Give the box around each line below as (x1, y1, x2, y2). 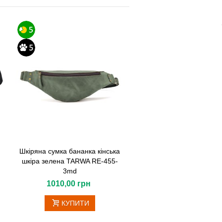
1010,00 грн (47, 179, 91, 188)
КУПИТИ (61, 199, 90, 207)
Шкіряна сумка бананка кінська (19, 147, 120, 155)
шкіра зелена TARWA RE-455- (21, 157, 118, 165)
